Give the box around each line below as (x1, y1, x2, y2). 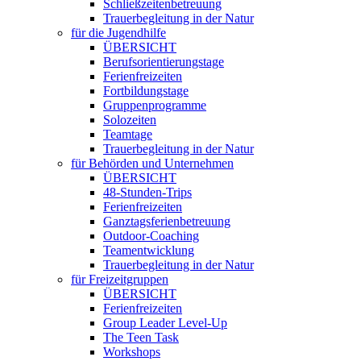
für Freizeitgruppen (71, 272, 168, 286)
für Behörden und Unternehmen (71, 156, 234, 170)
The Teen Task (103, 330, 179, 344)
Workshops (103, 345, 160, 359)
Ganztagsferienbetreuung (103, 214, 230, 228)
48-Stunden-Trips (103, 185, 192, 199)
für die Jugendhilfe (71, 26, 166, 39)
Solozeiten (103, 113, 156, 127)
